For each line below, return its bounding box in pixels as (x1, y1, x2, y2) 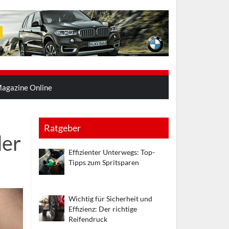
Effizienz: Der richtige (68, 204, 138, 213)
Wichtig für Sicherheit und (68, 194, 153, 203)
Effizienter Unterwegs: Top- (68, 148, 155, 157)
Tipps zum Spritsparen (68, 158, 140, 167)
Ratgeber (43, 122, 81, 134)
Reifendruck (68, 214, 108, 223)
